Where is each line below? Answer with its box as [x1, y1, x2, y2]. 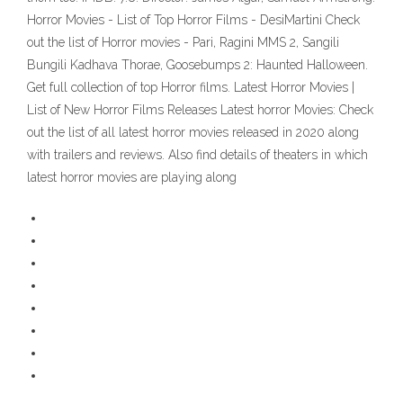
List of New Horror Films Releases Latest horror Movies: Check [27, 103, 373, 118]
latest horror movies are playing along [27, 170, 237, 185]
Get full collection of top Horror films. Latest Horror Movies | [27, 80, 354, 95]
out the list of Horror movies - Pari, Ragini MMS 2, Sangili [27, 35, 339, 50]
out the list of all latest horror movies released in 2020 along [27, 125, 359, 140]
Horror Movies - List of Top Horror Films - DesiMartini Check [27, 13, 360, 28]
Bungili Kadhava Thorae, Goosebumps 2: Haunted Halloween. [27, 58, 368, 73]
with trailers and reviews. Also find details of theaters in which [27, 148, 368, 163]
